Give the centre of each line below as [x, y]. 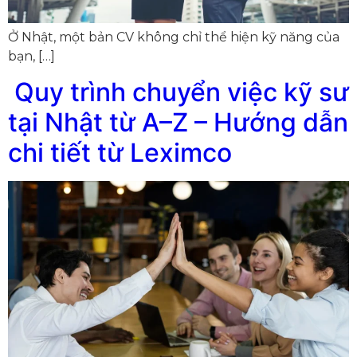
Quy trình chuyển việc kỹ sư [178, 92]
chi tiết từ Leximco [120, 153]
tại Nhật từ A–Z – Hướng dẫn [178, 123]
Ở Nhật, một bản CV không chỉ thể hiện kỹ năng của [174, 37]
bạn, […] [31, 56]
